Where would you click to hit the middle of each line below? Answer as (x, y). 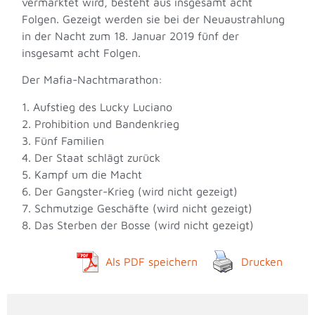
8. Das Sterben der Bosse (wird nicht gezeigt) (138, 225)
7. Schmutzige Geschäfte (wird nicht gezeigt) (137, 208)
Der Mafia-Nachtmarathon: (92, 80)
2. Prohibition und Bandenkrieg (101, 123)
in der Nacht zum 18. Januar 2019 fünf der (131, 36)
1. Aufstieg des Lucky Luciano (97, 107)
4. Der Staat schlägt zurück (91, 157)
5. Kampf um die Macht (82, 174)
